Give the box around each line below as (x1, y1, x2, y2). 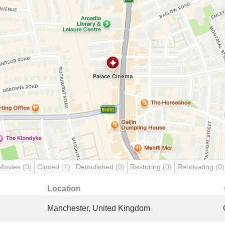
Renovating (177, 163, 215, 171)
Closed (37, 163, 61, 171)
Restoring (130, 163, 163, 171)
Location (47, 184, 81, 193)
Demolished (76, 163, 116, 171)
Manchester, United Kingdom (47, 204, 150, 212)
